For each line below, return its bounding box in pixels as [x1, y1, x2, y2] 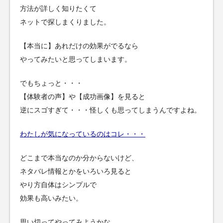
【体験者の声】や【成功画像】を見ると [20, 93, 145, 101]
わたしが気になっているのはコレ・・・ [20, 130, 145, 138]
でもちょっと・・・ [20, 79, 83, 88]
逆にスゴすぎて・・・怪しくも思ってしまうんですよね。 [20, 106, 201, 114]
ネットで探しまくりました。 [20, 18, 111, 26]
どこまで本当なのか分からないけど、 [20, 154, 138, 162]
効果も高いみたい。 [20, 194, 83, 203]
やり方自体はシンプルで [20, 181, 97, 189]
